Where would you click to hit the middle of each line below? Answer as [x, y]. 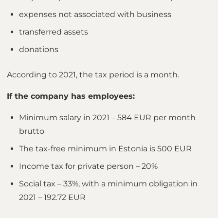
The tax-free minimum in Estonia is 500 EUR [105, 149]
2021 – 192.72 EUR [52, 197]
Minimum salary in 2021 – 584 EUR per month [107, 118]
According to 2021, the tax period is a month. [93, 75]
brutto [32, 131]
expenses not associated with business [95, 14]
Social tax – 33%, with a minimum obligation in [108, 184]
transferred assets [54, 32]
